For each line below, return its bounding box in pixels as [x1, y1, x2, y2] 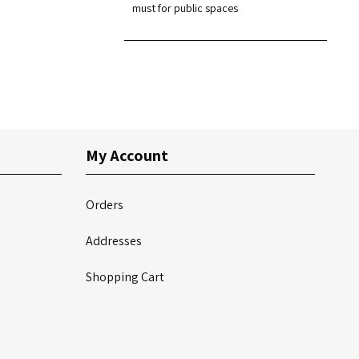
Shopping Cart [85, 268, 164, 285]
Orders [85, 196, 123, 213]
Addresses [85, 232, 142, 249]
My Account [85, 145, 168, 166]
